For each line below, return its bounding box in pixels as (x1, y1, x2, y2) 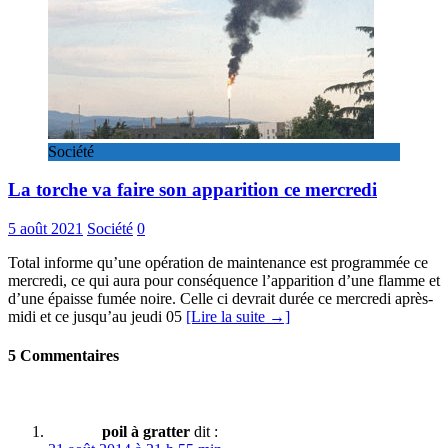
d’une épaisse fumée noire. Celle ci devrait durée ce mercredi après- (8, 290, 433, 308)
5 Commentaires (8, 347, 119, 365)
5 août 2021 (8, 220, 83, 238)
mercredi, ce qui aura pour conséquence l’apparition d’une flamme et (8, 272, 440, 290)
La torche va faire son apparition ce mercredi (8, 179, 377, 201)
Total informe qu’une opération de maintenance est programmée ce (8, 254, 428, 272)
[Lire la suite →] (186, 308, 290, 326)
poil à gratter (102, 422, 190, 440)
